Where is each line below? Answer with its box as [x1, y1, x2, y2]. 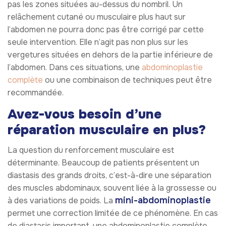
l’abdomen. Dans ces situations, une [8, 62, 142, 73]
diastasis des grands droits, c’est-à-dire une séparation [8, 170, 211, 181]
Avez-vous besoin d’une [8, 105, 161, 123]
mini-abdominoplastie [115, 195, 211, 206]
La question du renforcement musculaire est [8, 145, 174, 156]
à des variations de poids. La [8, 195, 115, 206]
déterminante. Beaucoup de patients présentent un [8, 157, 199, 168]
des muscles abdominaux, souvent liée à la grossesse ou [8, 183, 216, 194]
